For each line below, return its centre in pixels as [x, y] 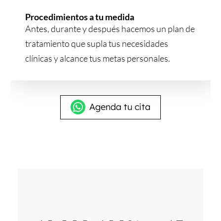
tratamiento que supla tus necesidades [96, 44]
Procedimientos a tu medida [79, 17]
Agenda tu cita [120, 107]
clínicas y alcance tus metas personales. [97, 58]
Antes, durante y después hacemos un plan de [110, 29]
